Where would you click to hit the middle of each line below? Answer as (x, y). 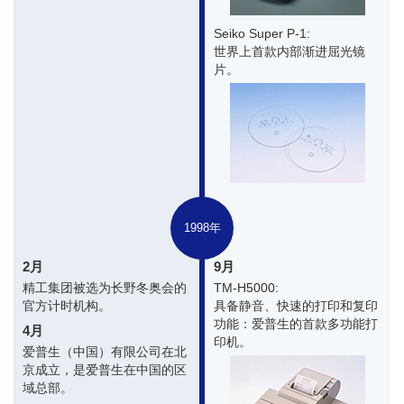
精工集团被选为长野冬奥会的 (105, 287)
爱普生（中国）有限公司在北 (105, 351)
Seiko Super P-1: (262, 33)
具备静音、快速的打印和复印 (296, 305)
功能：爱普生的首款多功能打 (296, 323)
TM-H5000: (246, 287)
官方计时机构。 (67, 305)
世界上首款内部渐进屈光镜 (289, 51)
